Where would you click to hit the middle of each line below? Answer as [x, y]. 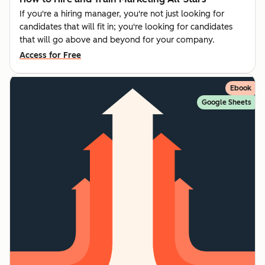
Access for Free [50, 56]
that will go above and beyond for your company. [117, 40]
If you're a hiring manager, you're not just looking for [122, 14]
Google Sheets [227, 103]
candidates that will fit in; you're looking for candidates [126, 27]
